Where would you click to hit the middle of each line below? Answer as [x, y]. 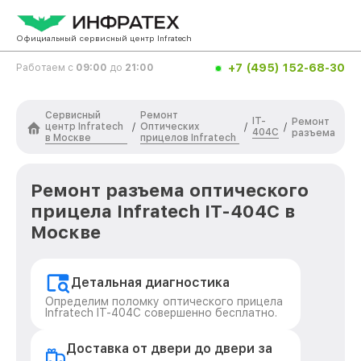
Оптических [170, 127]
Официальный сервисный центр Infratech [104, 38]
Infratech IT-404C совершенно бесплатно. [161, 313]
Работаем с [46, 68]
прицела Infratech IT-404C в [163, 211]
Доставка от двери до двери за [170, 349]
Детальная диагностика [150, 282]
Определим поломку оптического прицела [164, 301]
